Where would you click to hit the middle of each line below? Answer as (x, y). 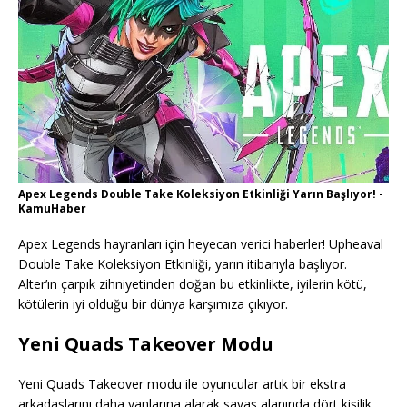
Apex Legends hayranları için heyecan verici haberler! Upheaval (201, 243)
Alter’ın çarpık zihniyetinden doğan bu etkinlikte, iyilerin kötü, (193, 283)
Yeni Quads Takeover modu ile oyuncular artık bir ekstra (182, 383)
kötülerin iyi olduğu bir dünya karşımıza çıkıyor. (153, 303)
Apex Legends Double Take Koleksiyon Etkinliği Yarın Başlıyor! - (201, 194)
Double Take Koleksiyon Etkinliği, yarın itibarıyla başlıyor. (183, 263)
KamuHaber (52, 208)
